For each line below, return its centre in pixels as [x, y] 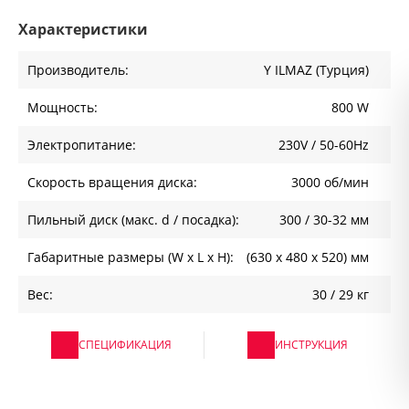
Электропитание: [82, 145]
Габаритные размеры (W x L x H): [131, 257]
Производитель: [78, 70]
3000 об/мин [330, 183]
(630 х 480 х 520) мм [308, 257]
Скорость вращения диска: [112, 183]
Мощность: [63, 108]
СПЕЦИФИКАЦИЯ [125, 345]
